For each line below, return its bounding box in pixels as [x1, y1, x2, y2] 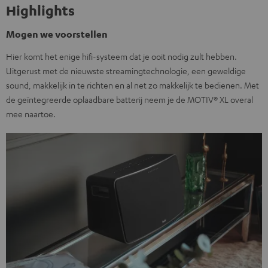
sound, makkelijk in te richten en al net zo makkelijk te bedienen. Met [6, 80, 259, 90]
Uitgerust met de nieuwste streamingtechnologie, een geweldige [6, 65, 246, 76]
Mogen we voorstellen [6, 28, 108, 40]
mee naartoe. [6, 108, 56, 119]
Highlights [6, 2, 75, 19]
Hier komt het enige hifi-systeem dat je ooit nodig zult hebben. [6, 51, 237, 62]
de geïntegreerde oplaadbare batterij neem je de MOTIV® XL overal [6, 94, 253, 105]
